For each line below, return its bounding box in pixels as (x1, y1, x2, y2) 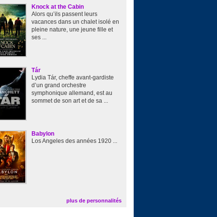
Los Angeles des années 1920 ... (31, 138, 117, 144)
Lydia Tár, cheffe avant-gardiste (31, 74, 114, 81)
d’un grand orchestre (31, 82, 86, 89)
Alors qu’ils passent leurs (31, 11, 97, 17)
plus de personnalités (66, 198, 122, 203)
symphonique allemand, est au (31, 90, 112, 96)
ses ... (31, 34, 46, 41)
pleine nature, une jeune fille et (31, 26, 113, 33)
